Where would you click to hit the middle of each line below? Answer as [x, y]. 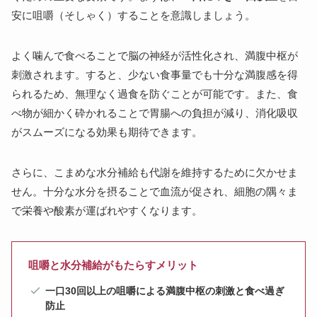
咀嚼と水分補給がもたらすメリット [113, 265]
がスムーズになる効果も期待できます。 [107, 132]
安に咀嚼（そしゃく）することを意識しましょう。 [133, 15]
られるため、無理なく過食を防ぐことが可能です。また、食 [155, 93]
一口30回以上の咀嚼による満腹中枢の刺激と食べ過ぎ [165, 291]
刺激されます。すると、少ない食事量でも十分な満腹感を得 [155, 74]
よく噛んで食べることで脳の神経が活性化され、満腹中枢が [155, 55]
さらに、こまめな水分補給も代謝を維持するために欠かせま [155, 172]
